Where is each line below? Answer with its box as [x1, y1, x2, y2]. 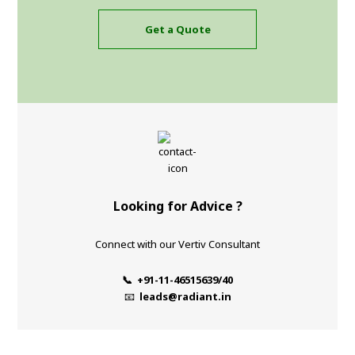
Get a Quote [144, 21, 211, 36]
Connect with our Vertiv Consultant [95, 237, 260, 252]
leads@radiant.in [139, 289, 231, 304]
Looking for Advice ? [113, 197, 242, 216]
